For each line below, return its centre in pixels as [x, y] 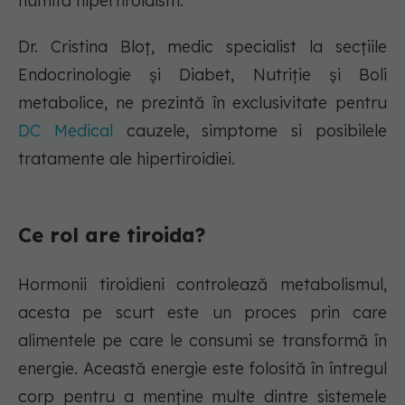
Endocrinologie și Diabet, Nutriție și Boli [202, 75]
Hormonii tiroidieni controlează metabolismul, [202, 285]
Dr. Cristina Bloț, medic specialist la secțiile [202, 47]
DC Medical [72, 131]
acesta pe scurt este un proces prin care [202, 313]
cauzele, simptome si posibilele [257, 131]
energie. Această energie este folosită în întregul [202, 369]
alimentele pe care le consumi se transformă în [202, 341]
